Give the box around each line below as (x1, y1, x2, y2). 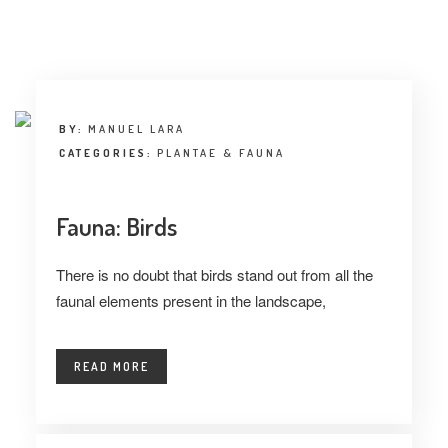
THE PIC (15, 91, 65, 106)
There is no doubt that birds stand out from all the (55, 264, 373, 285)
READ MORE (73, 359, 149, 374)
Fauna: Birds (55, 210, 177, 242)
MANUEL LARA (87, 122, 185, 136)
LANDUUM (15, 314, 77, 329)
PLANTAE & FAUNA (156, 146, 285, 160)
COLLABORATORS (15, 361, 121, 376)
